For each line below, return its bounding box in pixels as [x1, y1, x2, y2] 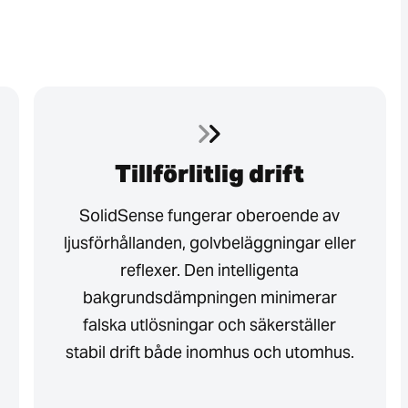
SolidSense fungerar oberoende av [79, 204, 341, 226]
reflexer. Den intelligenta [120, 259, 300, 280]
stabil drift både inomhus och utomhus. [65, 341, 354, 362]
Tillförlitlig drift [115, 158, 305, 189]
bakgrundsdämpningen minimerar [82, 286, 337, 308]
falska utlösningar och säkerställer [83, 313, 337, 335]
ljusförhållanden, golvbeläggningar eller [63, 231, 356, 253]
